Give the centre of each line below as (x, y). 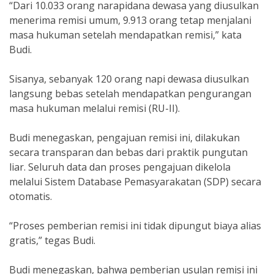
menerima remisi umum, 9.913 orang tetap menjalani (130, 20)
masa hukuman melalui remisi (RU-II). (94, 108)
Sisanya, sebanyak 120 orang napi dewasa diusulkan (129, 79)
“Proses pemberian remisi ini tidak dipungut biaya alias (135, 226)
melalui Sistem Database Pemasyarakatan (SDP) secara (135, 182)
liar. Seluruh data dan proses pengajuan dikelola (120, 167)
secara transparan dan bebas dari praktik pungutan (128, 152)
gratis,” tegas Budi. (52, 240)
